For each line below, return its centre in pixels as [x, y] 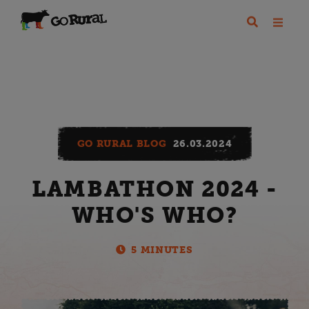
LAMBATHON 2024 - [154, 189]
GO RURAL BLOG [122, 144]
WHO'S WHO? [154, 215]
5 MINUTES [162, 250]
